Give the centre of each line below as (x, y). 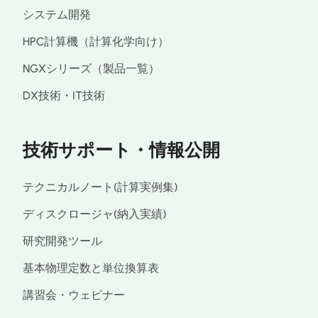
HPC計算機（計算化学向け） (96, 42)
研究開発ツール (62, 241)
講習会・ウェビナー (74, 295)
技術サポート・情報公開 (121, 150)
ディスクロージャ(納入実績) (94, 214)
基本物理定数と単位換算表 (91, 268)
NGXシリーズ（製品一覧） (91, 68)
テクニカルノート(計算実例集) (100, 187)
